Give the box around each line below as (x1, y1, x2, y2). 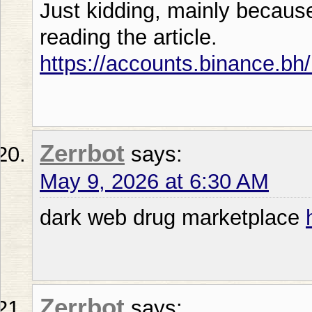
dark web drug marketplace (40, 205, 306, 230)
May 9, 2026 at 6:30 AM (40, 169, 269, 194)
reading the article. (40, 24, 217, 49)
